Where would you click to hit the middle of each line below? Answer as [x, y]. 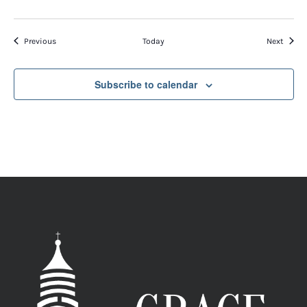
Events [68, 40]
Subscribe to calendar [146, 84]
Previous [40, 41]
